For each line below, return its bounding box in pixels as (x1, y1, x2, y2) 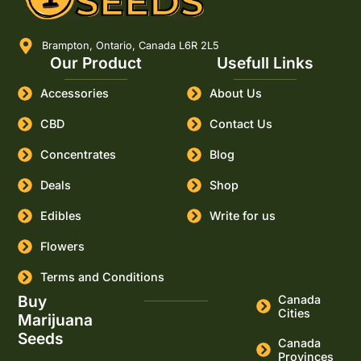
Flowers (39, 239, 85, 254)
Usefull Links (216, 52, 313, 73)
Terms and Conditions (39, 270, 164, 284)
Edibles (39, 209, 81, 223)
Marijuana (18, 309, 93, 330)
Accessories (39, 86, 109, 101)
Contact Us (209, 117, 272, 131)
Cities (278, 305, 311, 320)
